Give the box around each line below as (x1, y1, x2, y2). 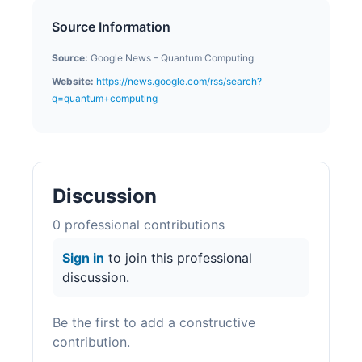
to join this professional (104, 249, 252, 266)
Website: (52, 74, 94, 87)
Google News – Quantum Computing (90, 51, 254, 64)
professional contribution (61, 216, 218, 233)
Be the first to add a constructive (53, 314, 255, 330)
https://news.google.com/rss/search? (96, 74, 262, 87)
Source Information (52, 18, 170, 35)
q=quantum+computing (52, 91, 158, 104)
